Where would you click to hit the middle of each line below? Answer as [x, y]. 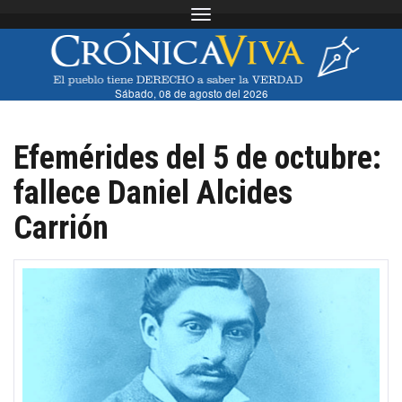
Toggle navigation [250, 16]
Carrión [61, 227]
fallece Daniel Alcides [153, 192]
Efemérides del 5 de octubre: [197, 157]
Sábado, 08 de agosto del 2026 [192, 93]
